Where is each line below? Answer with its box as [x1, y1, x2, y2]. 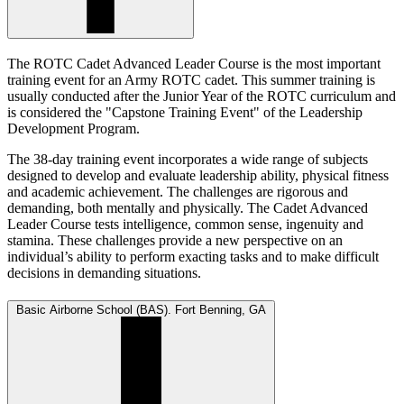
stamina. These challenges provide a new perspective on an [7, 233, 343, 249]
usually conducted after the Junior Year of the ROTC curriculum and [7, 88, 396, 105]
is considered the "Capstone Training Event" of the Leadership [7, 105, 363, 121]
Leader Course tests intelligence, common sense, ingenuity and [7, 216, 363, 233]
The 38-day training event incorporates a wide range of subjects [7, 151, 368, 168]
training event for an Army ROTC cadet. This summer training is [7, 72, 375, 88]
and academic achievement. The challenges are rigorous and [7, 184, 348, 200]
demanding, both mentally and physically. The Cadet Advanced [7, 200, 368, 216]
